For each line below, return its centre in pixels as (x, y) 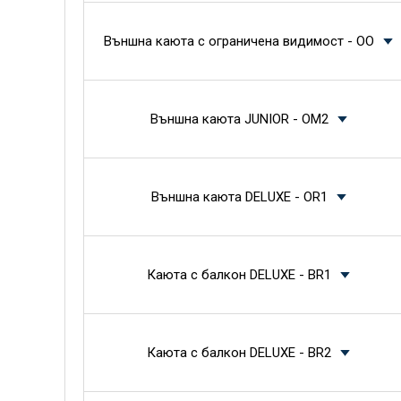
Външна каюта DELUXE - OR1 (239, 197)
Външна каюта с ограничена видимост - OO (239, 41)
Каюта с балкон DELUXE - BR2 (239, 353)
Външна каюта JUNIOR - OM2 (239, 119)
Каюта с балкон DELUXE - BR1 (239, 275)
